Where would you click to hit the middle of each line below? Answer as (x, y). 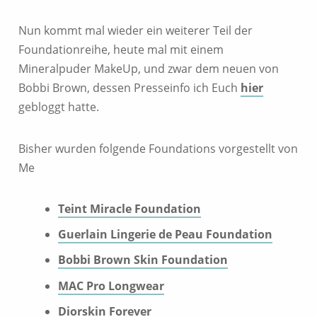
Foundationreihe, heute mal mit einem (121, 50)
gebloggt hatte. (59, 107)
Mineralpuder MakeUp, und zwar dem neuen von (149, 69)
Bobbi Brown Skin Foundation (143, 260)
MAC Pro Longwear (111, 286)
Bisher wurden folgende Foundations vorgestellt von (158, 149)
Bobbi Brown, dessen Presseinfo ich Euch (129, 88)
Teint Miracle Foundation (129, 209)
